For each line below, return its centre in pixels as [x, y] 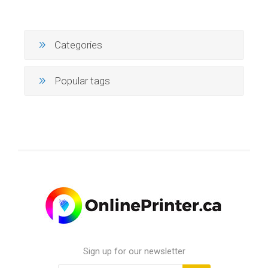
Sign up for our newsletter [134, 251]
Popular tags [82, 80]
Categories [78, 45]
